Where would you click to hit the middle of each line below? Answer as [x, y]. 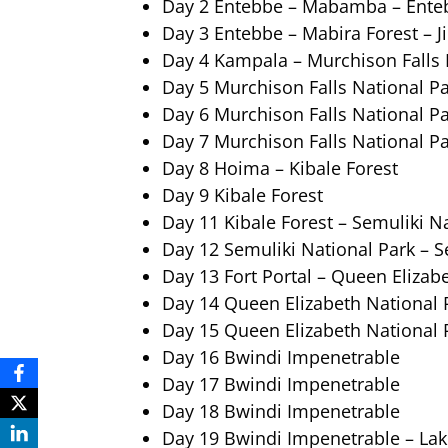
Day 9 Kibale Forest [242, 195]
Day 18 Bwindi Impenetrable [281, 411]
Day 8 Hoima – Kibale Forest [280, 168]
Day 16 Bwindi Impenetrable [281, 357]
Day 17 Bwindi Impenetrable [281, 384]
